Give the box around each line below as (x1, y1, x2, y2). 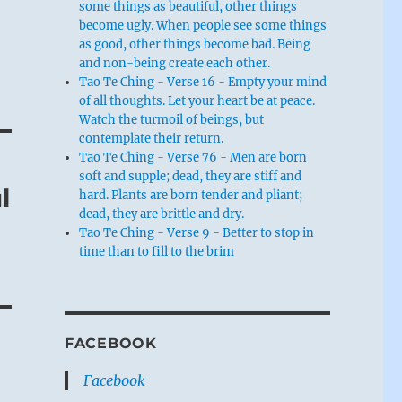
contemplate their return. (79, 130, 224, 146)
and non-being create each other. (79, 55, 271, 71)
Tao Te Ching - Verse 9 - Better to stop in (79, 224, 315, 240)
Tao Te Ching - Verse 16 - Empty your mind (79, 74, 328, 90)
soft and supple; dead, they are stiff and (79, 168, 302, 184)
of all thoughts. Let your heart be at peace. (79, 92, 316, 109)
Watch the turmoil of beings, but (79, 111, 265, 127)
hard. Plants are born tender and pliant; (79, 187, 303, 203)
